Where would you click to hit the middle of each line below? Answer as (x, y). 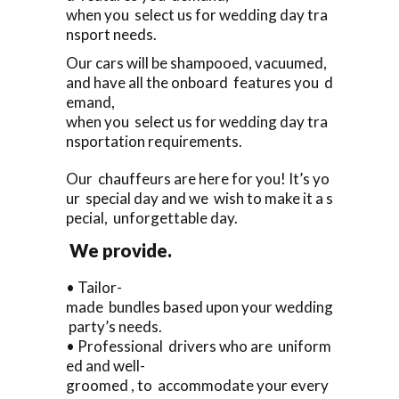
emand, (90, 102)
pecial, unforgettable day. (153, 217)
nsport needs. (111, 34)
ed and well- (106, 365)
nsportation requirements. (154, 141)
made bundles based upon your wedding (199, 306)
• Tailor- (94, 287)
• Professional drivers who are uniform (199, 346)
